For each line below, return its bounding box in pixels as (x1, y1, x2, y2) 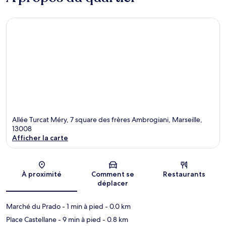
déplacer (97, 179, 129, 188)
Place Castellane (6, 215, 56, 224)
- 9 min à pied (56, 215, 101, 224)
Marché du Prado (6, 202, 61, 211)
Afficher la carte (12, 133, 68, 143)
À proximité (22, 169, 62, 179)
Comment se (91, 169, 135, 179)
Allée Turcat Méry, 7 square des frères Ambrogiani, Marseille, (12, 115, 202, 125)
